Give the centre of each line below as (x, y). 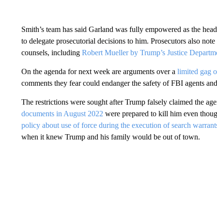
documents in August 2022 (62, 114)
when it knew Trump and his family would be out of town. (110, 137)
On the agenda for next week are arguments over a (99, 71)
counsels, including (51, 53)
